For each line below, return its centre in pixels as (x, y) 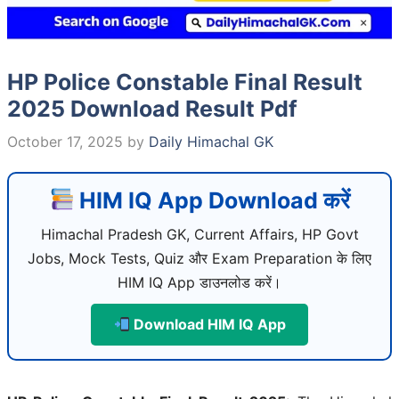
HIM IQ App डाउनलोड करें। (199, 282)
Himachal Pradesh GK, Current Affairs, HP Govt (199, 234)
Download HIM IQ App (208, 324)
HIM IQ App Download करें (212, 200)
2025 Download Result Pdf (152, 108)
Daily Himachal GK (211, 141)
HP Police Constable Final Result (185, 81)
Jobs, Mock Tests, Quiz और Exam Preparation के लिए (199, 258)
